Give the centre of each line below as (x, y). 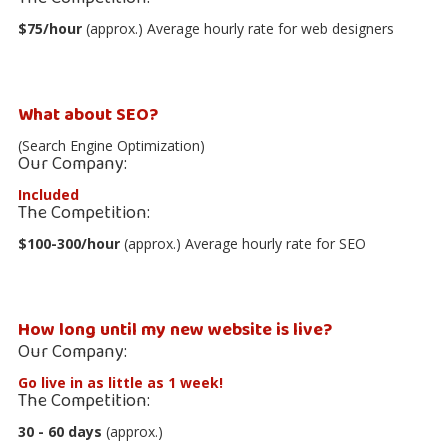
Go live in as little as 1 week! (120, 382)
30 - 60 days (60, 431)
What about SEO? (88, 115)
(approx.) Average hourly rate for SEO (245, 243)
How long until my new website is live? (175, 330)
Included (48, 194)
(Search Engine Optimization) (111, 145)
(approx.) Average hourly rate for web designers (240, 28)
